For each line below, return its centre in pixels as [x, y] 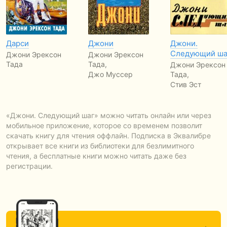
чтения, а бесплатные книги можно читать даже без [96, 156]
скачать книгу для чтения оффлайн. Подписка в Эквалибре [108, 136]
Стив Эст [186, 84]
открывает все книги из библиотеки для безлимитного [100, 146]
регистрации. [29, 166]
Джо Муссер [110, 74]
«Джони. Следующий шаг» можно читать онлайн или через [109, 115]
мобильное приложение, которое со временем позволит [104, 125]
